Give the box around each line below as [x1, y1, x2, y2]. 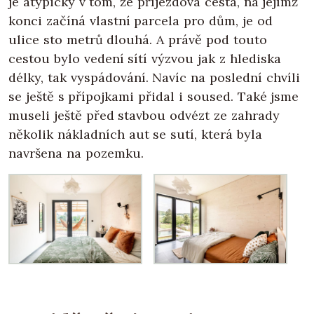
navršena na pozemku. [8, 145, 144, 162]
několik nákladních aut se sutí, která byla [8, 126, 262, 143]
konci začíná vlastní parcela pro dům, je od [8, 13, 273, 29]
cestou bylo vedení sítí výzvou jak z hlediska [8, 50, 281, 67]
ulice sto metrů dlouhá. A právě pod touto [8, 32, 267, 48]
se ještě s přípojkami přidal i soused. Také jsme [8, 88, 299, 105]
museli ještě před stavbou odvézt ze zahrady [8, 107, 280, 124]
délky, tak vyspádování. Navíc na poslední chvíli [8, 69, 300, 86]
